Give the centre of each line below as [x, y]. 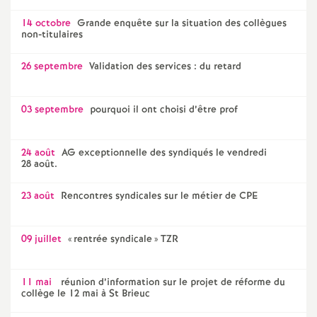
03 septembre [52, 110]
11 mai [36, 282]
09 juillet [41, 239]
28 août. [39, 164]
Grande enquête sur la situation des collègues [182, 23]
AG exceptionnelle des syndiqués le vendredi [164, 153]
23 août [38, 196]
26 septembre [52, 67]
